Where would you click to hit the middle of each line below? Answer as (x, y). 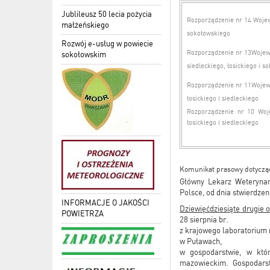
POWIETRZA (83, 214)
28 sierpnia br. (204, 220)
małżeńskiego (85, 25)
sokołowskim (84, 55)
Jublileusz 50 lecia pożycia (107, 14)
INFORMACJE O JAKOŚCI (105, 203)
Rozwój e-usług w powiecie (107, 44)
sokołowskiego (209, 33)
